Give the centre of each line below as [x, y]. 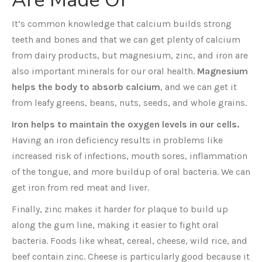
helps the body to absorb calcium [86, 87]
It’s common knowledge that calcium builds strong [122, 24]
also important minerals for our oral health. [104, 71]
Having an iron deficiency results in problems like [117, 140]
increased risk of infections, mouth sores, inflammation [130, 156]
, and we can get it [199, 87]
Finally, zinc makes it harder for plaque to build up [120, 209]
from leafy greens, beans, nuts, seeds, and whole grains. [129, 103]
